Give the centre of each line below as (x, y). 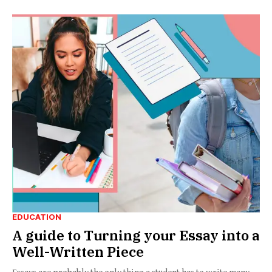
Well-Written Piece (78, 251)
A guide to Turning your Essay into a (136, 235)
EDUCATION (37, 216)
